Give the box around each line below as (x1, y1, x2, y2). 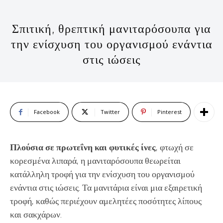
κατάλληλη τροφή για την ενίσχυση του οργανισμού (10, 168, 195, 180)
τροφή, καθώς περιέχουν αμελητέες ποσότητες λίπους (10, 195, 202, 207)
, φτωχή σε (156, 141, 194, 153)
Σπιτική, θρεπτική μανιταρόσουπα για (12, 20, 211, 36)
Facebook (34, 108, 60, 115)
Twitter (101, 108, 120, 115)
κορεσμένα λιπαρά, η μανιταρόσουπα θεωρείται (10, 154, 181, 166)
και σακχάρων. (10, 208, 62, 220)
